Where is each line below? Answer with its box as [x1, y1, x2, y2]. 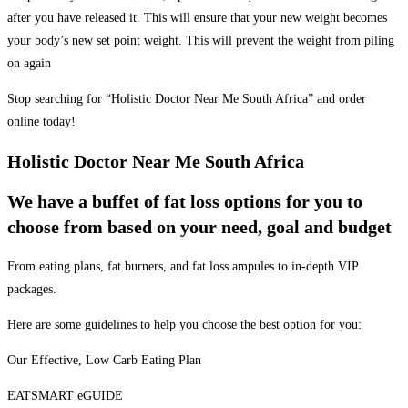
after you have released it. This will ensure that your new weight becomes [7, 11, 387, 25]
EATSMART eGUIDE [7, 388, 123, 403]
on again [7, 56, 51, 71]
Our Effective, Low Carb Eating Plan [7, 352, 201, 367]
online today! [7, 115, 76, 129]
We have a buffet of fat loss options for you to [7, 191, 362, 212]
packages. [7, 281, 56, 296]
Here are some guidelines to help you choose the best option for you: [7, 317, 362, 331]
